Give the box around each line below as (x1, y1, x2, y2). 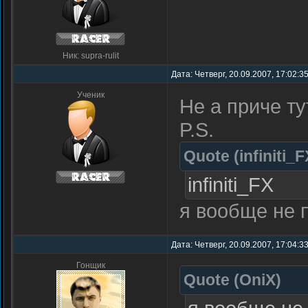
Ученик (76, 90, 104, 100)
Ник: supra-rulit (62, 51, 119, 60)
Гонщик (76, 261, 105, 270)
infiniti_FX (188, 173, 274, 196)
